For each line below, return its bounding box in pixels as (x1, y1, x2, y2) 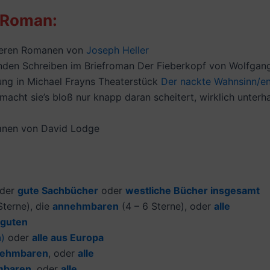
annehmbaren (52, 199, 119, 212)
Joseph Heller (86, 43, 149, 56)
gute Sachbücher (17, 184, 98, 196)
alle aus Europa (32, 231, 104, 243)
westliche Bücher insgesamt (125, 184, 260, 196)
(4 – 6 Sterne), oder (119, 199, 214, 212)
